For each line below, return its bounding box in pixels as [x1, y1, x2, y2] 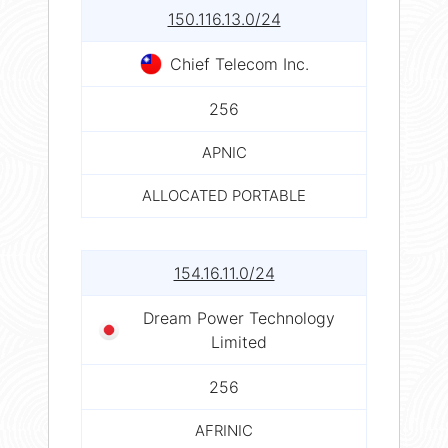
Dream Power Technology [143, 307, 335, 328]
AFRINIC [195, 420, 253, 440]
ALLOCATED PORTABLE [142, 185, 306, 205]
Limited [211, 331, 267, 352]
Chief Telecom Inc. [169, 53, 309, 74]
